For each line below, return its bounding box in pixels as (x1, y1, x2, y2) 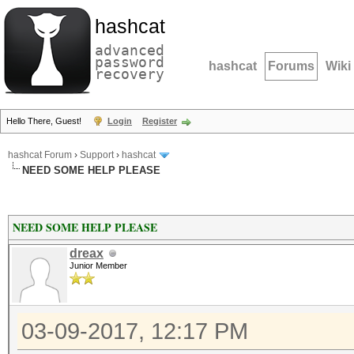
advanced (95, 42, 164, 58)
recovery (95, 66, 164, 82)
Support (80, 149, 114, 161)
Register (142, 116, 177, 126)
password (95, 54, 164, 70)
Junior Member (70, 261, 127, 270)
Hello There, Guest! (6, 116, 84, 126)
